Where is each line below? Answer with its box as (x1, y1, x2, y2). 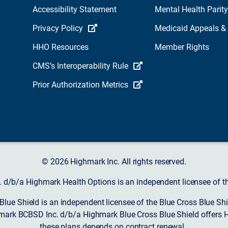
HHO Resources (33, 41, 89, 52)
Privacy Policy (33, 22, 83, 34)
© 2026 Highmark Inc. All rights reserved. (42, 155, 186, 166)
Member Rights (155, 41, 209, 52)
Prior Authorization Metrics (33, 79, 128, 90)
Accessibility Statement (33, 4, 117, 15)
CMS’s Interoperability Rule (33, 60, 128, 71)
